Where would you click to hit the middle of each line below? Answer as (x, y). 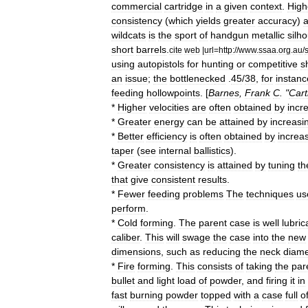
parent (213, 223)
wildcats (129, 35)
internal (175, 151)
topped (216, 295)
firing (277, 280)
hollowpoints (173, 93)
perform (129, 208)
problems (203, 194)
